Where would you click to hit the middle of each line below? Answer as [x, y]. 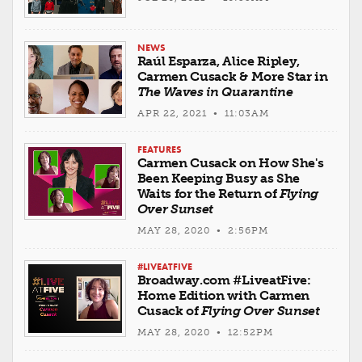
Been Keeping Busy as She [218, 179]
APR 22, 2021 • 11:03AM [203, 114]
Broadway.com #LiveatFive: [224, 280]
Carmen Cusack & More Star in [232, 77]
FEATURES [159, 150]
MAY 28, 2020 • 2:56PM [202, 231]
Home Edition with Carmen [223, 296]
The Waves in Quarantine [215, 92]
